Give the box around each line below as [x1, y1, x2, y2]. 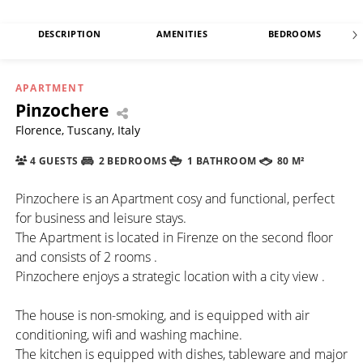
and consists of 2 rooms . [15, 247, 157, 266]
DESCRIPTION [37, 28, 101, 41]
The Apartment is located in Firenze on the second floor [15, 228, 333, 246]
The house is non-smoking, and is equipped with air [15, 305, 310, 324]
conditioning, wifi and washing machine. [15, 325, 242, 344]
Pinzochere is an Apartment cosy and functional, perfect [15, 189, 335, 207]
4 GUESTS [27, 155, 79, 168]
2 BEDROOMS [96, 155, 168, 168]
